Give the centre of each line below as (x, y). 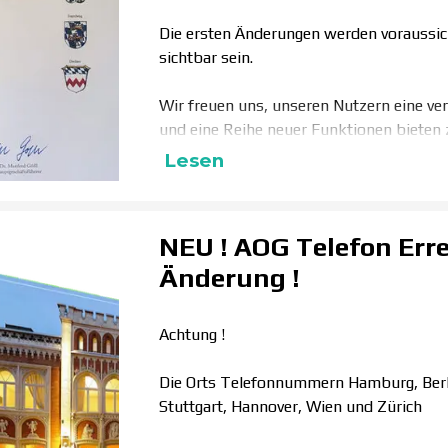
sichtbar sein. (206, 57)
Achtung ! (192, 334)
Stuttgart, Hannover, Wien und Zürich (290, 406)
